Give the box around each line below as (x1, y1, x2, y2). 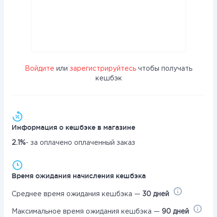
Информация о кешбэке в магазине (12, 124, 135, 131)
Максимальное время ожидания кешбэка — (12, 209, 162, 215)
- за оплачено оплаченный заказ (26, 140, 135, 146)
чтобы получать (136, 66, 192, 72)
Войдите (25, 66, 54, 72)
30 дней (142, 191, 169, 197)
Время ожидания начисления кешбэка (12, 172, 146, 180)
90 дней (162, 209, 189, 215)
